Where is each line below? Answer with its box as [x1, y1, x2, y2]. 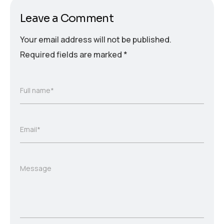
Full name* [20, 85, 54, 95]
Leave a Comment [20, 11, 114, 25]
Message [20, 163, 51, 173]
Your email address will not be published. [20, 34, 171, 45]
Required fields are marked [20, 49, 123, 60]
